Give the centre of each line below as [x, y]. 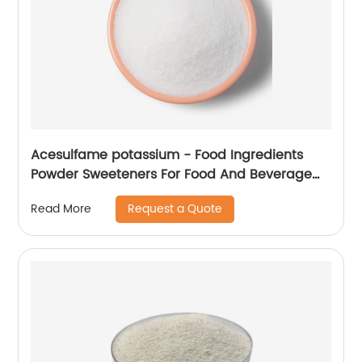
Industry [57, 194]
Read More [61, 209]
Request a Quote [175, 208]
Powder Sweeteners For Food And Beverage [172, 174]
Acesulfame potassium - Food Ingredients [167, 155]
